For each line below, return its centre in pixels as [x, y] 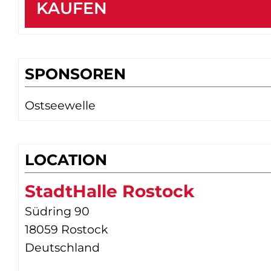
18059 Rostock [67, 230]
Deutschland [62, 248]
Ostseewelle [60, 105]
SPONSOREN [75, 73]
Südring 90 [57, 211]
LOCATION [66, 160]
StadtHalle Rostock [109, 191]
